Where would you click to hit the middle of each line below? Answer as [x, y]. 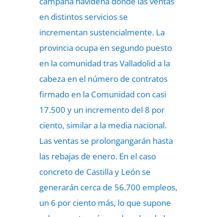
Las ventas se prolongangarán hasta [106, 141]
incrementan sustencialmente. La [102, 32]
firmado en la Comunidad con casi [102, 94]
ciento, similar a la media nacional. [103, 125]
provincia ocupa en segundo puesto [105, 48]
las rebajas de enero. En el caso [97, 156]
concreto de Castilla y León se [95, 172]
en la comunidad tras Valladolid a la [104, 63]
